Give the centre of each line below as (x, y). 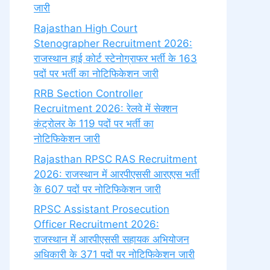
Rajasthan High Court (86, 28)
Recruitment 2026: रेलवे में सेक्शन (106, 108)
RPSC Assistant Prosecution (102, 209)
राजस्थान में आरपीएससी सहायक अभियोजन (111, 239)
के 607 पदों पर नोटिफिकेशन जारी (97, 189)
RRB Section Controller (88, 93)
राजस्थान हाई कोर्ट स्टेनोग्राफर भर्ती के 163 (115, 58)
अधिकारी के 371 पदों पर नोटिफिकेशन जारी (114, 254)
